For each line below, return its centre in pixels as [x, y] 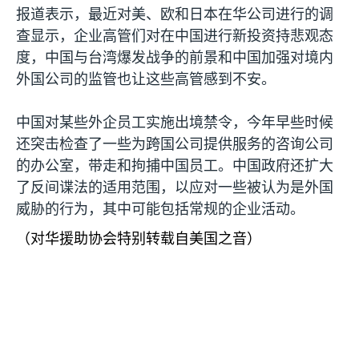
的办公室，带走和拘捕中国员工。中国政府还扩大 [175, 166]
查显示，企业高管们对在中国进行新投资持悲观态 [175, 36]
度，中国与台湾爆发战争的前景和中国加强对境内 [175, 58]
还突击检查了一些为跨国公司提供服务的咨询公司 [175, 144]
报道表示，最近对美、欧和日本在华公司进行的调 [175, 14]
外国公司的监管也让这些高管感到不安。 [146, 79]
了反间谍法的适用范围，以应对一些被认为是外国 [175, 188]
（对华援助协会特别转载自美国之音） [139, 239]
